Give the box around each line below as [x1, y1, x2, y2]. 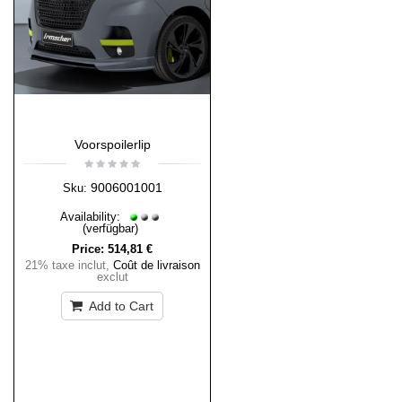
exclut [96, 270, 128, 284]
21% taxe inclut [24, 258, 106, 273]
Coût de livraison [112, 258, 200, 273]
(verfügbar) [82, 222, 138, 236]
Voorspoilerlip [74, 137, 151, 153]
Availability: [60, 210, 124, 224]
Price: [72, 242, 104, 257]
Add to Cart [85, 299, 153, 314]
